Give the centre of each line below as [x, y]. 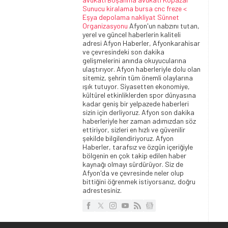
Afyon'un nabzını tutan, [164, 25]
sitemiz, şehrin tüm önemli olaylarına [138, 77]
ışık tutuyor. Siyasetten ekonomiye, [136, 86]
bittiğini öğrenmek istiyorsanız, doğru [139, 181]
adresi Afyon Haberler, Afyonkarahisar [141, 43]
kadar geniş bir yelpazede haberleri [136, 103]
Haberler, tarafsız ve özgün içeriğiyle [138, 147]
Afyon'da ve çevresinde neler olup [133, 173]
